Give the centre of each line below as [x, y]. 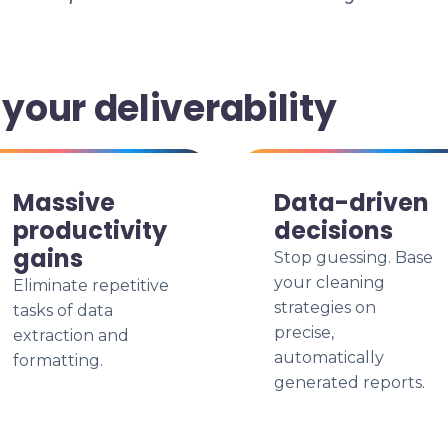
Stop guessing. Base [353, 257]
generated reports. [349, 382]
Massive [64, 202]
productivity [90, 230]
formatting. [58, 360]
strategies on [325, 307]
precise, [304, 332]
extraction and [71, 335]
